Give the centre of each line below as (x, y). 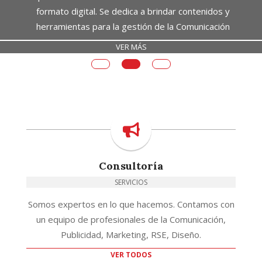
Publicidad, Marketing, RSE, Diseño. (131, 234)
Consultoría (131, 166)
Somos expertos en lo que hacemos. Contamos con (131, 204)
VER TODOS (131, 254)
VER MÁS (131, 46)
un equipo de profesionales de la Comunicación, (131, 219)
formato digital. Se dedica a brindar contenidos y (133, 11)
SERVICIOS (131, 182)
